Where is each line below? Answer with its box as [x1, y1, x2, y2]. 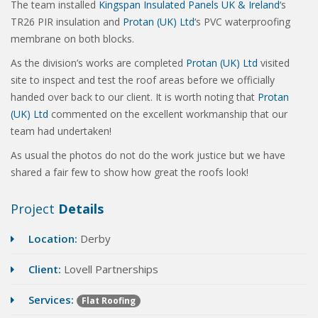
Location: [28, 231, 77, 246]
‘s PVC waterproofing [194, 15, 290, 29]
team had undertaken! [11, 124, 111, 138]
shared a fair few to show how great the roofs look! [11, 165, 248, 180]
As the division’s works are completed [11, 56, 186, 70]
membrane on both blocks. [11, 32, 134, 46]
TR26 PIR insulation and [11, 15, 123, 29]
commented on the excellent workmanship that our [48, 107, 287, 121]
